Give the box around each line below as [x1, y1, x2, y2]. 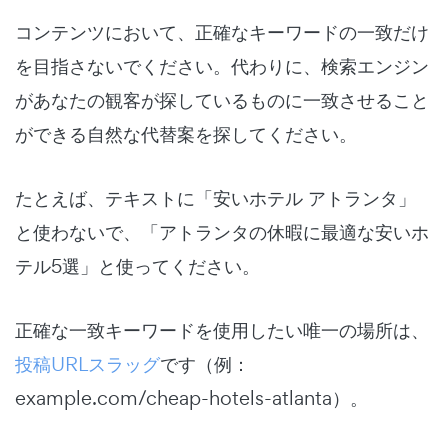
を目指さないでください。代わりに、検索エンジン [15, 52, 429, 79]
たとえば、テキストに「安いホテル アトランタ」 [15, 184, 416, 211]
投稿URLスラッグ [15, 350, 160, 377]
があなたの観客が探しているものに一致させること [15, 86, 429, 113]
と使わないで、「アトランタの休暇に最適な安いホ [15, 218, 429, 245]
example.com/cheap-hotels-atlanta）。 [15, 384, 368, 411]
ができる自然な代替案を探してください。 [15, 120, 357, 147]
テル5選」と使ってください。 [15, 252, 260, 279]
